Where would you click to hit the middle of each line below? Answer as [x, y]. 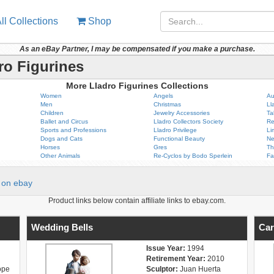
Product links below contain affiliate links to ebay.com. [137, 201]
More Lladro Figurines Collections [137, 86]
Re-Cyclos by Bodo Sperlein [193, 156]
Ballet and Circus [64, 121]
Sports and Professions [73, 130]
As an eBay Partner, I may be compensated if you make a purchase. [137, 49]
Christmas [167, 104]
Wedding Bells [62, 227]
